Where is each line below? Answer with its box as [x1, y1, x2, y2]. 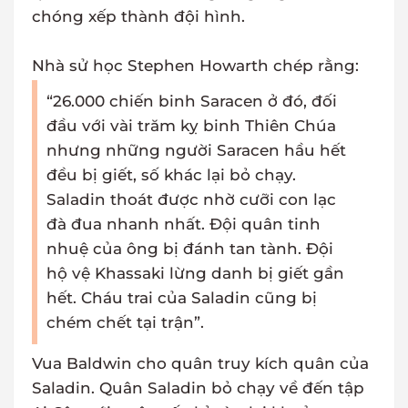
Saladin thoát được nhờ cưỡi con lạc [46, 190, 336, 209]
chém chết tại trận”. [46, 313, 204, 332]
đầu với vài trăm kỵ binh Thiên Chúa [46, 117, 336, 136]
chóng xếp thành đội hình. [32, 7, 245, 26]
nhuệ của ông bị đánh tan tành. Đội [46, 240, 333, 259]
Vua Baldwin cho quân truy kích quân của [32, 354, 369, 373]
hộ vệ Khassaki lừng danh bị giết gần [46, 264, 344, 283]
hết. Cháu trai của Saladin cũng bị [46, 289, 317, 308]
